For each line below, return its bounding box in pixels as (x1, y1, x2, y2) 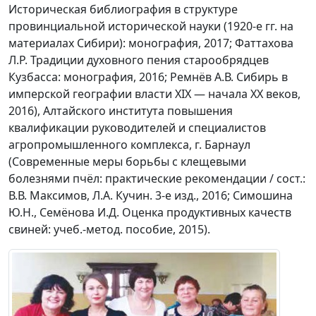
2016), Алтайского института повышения (8, 103, 233, 119)
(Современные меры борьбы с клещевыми (8, 154, 246, 170)
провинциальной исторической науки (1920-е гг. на (8, 18, 293, 35)
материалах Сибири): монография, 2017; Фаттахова (8, 35, 293, 51)
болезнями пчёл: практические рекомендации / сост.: (8, 171, 305, 187)
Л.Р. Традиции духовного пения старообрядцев (8, 52, 269, 68)
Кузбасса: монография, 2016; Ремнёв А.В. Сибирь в (8, 69, 288, 85)
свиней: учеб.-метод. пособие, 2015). (8, 221, 210, 238)
